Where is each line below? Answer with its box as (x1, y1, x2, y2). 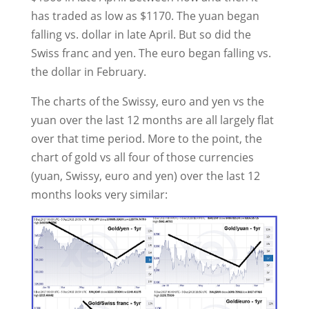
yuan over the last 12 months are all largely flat (30, 112, 274, 128)
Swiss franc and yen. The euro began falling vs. (30, 46, 271, 61)
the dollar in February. (30, 64, 146, 79)
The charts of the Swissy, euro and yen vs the (30, 94, 264, 109)
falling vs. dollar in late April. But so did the (30, 27, 251, 42)
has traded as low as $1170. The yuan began (30, 8, 259, 23)
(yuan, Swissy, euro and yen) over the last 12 (30, 168, 260, 183)
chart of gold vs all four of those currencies (30, 150, 254, 165)
